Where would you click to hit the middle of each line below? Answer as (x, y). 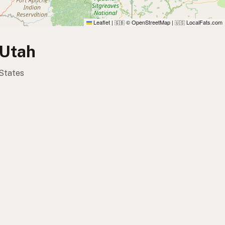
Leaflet (101, 22)
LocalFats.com (204, 22)
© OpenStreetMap (147, 22)
